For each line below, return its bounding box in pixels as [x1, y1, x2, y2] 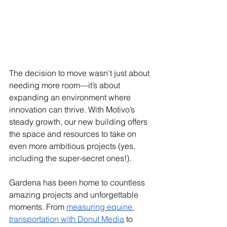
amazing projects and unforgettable [9, 189, 140, 200]
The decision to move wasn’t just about [9, 67, 152, 78]
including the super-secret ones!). [9, 153, 131, 163]
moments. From [9, 201, 66, 212]
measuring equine [66, 201, 134, 212]
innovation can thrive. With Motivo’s [9, 104, 137, 115]
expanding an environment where [9, 92, 133, 102]
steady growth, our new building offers [9, 116, 149, 127]
